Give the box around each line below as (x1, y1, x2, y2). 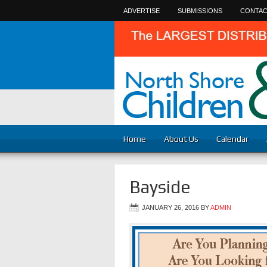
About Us (164, 134, 198, 144)
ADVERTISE (123, 7, 160, 14)
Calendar (216, 134, 249, 144)
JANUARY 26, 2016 (142, 204, 199, 211)
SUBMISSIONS (178, 7, 222, 14)
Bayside (129, 176, 191, 197)
